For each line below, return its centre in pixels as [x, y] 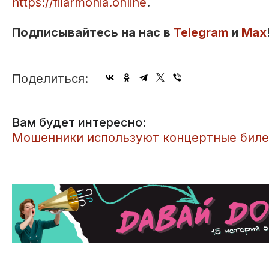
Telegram [201, 33]
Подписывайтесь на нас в [93, 33]
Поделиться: [50, 79]
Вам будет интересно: [79, 123]
